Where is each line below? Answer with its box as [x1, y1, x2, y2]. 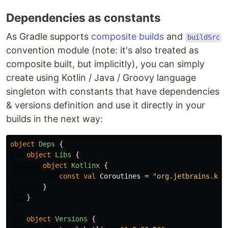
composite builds [91, 31, 164, 42]
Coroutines [100, 172, 140, 181]
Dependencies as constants [6, 11, 161, 25]
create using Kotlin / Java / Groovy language [6, 72, 196, 83]
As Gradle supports [6, 31, 91, 42]
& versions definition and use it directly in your [6, 100, 205, 111]
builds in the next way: [6, 113, 103, 125]
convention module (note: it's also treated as [6, 45, 198, 56]
